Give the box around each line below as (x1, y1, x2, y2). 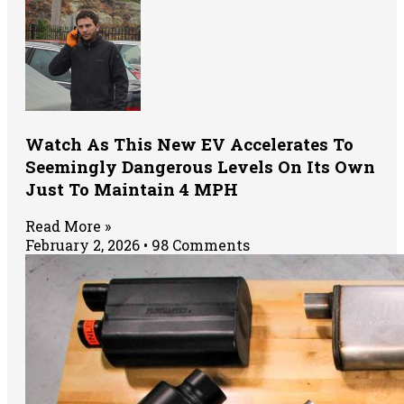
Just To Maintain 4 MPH (25, 177, 238, 200)
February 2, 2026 (25, 235, 143, 255)
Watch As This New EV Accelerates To (25, 132, 353, 155)
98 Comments (148, 235, 250, 255)
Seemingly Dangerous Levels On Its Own (25, 154, 375, 178)
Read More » (25, 216, 111, 236)
